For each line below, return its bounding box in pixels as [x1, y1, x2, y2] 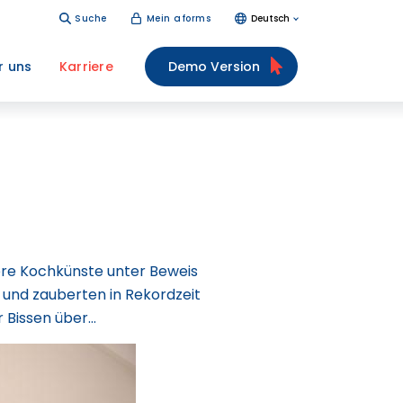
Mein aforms [146, 12, 210, 25]
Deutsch [251, 12, 290, 25]
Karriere [58, 58, 113, 76]
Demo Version [168, 58, 260, 76]
